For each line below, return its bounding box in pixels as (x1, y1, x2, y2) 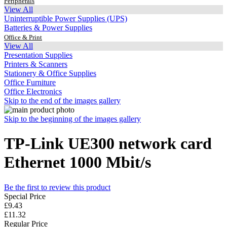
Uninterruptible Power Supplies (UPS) (4, 14, 127, 23)
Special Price (4, 192, 46, 201)
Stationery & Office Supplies (4, 69, 96, 78)
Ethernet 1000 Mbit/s (4, 153, 151, 172)
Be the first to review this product (4, 182, 110, 192)
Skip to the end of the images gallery (4, 96, 121, 105)
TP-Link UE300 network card (4, 134, 212, 153)
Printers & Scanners (4, 60, 67, 68)
